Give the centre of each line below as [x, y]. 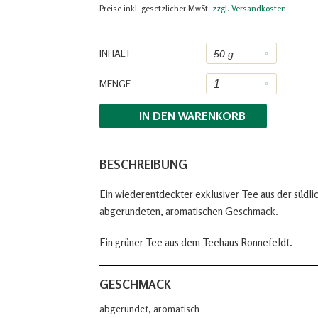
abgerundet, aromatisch [149, 308]
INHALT [115, 53]
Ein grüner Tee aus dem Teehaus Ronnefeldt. [196, 242]
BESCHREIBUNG [143, 164]
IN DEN [157, 116]
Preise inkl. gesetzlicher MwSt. [156, 8]
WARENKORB [212, 116]
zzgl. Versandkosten [249, 8]
